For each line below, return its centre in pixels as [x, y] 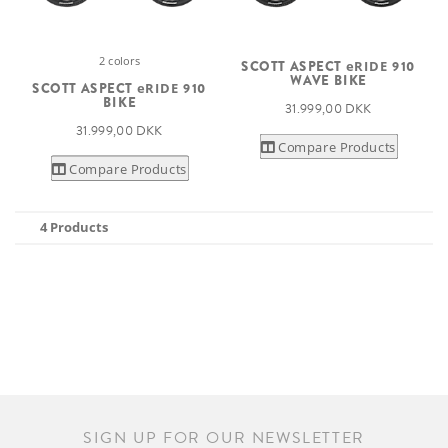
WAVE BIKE [328, 80]
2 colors [119, 60]
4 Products [74, 227]
